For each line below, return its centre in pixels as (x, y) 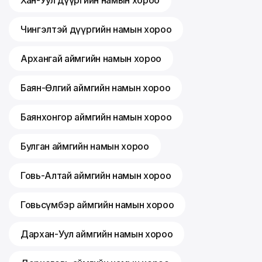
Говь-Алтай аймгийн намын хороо (96, 176)
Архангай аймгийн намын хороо (91, 59)
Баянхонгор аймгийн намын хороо (96, 117)
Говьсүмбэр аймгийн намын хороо (97, 205)
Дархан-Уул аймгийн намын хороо (97, 234)
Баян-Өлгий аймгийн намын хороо (96, 88)
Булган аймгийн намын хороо (85, 146)
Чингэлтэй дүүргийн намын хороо (96, 30)
